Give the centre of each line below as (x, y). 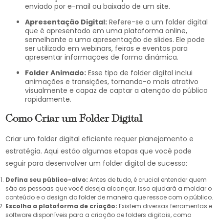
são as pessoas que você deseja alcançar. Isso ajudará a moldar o (109, 188)
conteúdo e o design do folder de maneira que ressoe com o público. (109, 197)
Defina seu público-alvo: (47, 180)
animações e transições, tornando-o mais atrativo (112, 82)
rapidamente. (48, 99)
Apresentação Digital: (69, 22)
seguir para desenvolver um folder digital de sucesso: (97, 163)
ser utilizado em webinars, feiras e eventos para (107, 48)
